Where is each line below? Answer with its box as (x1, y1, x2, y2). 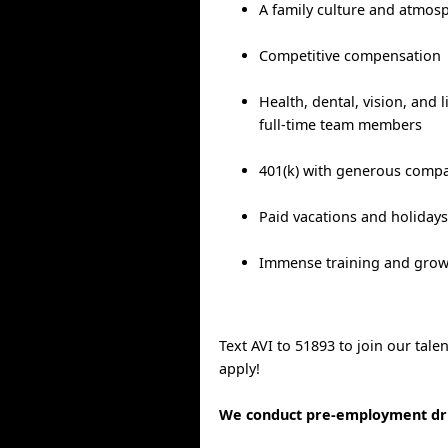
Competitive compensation (259, 45, 442, 65)
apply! (219, 359, 261, 379)
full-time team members (259, 114, 423, 134)
